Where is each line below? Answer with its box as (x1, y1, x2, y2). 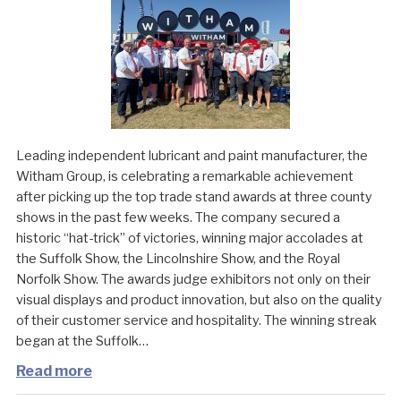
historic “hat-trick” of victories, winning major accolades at (15, 230, 363, 247)
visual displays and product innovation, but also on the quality (15, 292, 382, 309)
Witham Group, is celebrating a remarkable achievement (15, 168, 354, 185)
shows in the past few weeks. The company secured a (15, 209, 340, 226)
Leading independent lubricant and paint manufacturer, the (15, 148, 368, 165)
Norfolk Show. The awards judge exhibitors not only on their (15, 271, 371, 288)
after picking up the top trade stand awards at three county (15, 189, 372, 206)
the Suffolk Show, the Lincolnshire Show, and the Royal (15, 251, 340, 268)
